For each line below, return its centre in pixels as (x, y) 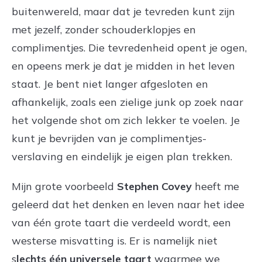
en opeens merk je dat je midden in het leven (123, 65)
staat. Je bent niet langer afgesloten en (110, 84)
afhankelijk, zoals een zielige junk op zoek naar (127, 102)
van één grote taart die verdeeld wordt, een (121, 222)
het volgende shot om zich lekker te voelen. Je (126, 120)
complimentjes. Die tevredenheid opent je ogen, (129, 47)
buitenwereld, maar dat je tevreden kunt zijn (123, 11)
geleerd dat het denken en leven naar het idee (128, 204)
